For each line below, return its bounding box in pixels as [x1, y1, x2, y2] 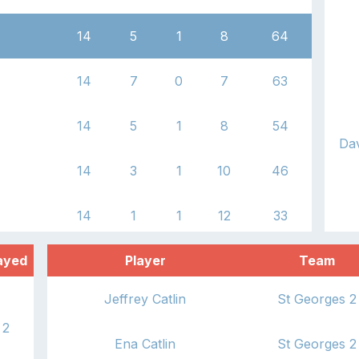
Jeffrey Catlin [104, 290, 187, 307]
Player [124, 252, 166, 268]
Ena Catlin [115, 335, 176, 352]
